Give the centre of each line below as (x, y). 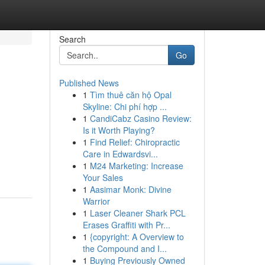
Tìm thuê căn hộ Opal (130, 95)
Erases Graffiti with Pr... (126, 225)
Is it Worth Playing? (119, 130)
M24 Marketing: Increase (136, 166)
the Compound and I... (125, 248)
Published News (89, 83)
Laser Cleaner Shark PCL (138, 213)
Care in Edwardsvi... (120, 154)
